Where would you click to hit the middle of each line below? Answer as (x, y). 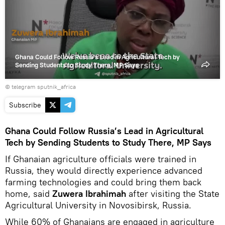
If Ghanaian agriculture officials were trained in (101, 159)
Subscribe (25, 105)
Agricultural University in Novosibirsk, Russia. (98, 205)
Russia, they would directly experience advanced (104, 170)
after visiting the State (173, 193)
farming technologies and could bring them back (103, 182)
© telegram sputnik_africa (40, 86)
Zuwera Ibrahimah (89, 193)
